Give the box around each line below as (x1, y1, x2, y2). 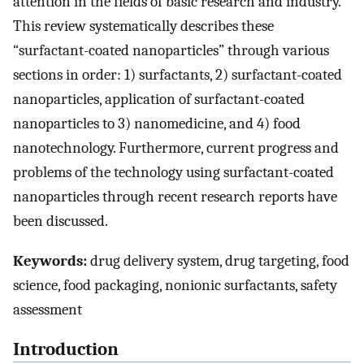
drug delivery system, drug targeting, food (87, 251, 349, 270)
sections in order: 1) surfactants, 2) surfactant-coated (13, 66, 342, 84)
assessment (13, 300, 82, 318)
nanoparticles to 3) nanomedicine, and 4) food (13, 115, 301, 133)
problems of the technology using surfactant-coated (13, 163, 334, 182)
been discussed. (13, 212, 108, 231)
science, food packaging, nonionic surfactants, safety (13, 275, 337, 294)
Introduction (13, 338, 119, 360)
